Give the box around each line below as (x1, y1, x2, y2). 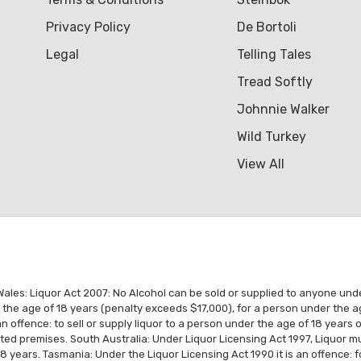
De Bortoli (236, 19, 297, 35)
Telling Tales (236, 46, 311, 62)
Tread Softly (236, 73, 313, 89)
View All (236, 156, 284, 172)
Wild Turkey (236, 128, 306, 144)
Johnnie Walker (236, 101, 330, 117)
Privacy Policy (45, 19, 131, 35)
